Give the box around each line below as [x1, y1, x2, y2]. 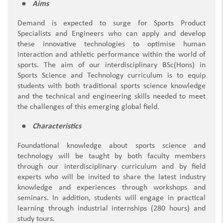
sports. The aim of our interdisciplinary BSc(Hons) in [17, 61, 206, 70]
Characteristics [32, 122, 81, 131]
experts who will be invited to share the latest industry [17, 173, 206, 182]
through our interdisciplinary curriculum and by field [17, 163, 206, 171]
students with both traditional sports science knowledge [17, 82, 206, 91]
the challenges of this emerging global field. [17, 103, 161, 111]
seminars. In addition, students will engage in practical [17, 194, 206, 203]
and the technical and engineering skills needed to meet [17, 93, 206, 101]
